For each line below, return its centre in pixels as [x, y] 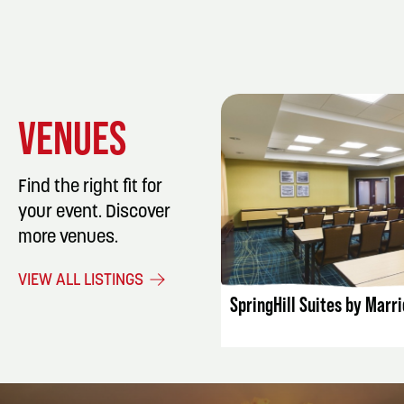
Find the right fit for [90, 188]
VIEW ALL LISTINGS [83, 281]
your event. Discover [94, 213]
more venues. [68, 239]
